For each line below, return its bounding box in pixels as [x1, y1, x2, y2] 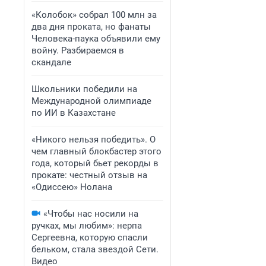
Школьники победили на [31, 84, 137, 94]
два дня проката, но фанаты [31, 21, 151, 32]
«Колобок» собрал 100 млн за [31, 9, 157, 20]
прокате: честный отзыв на [31, 170, 147, 180]
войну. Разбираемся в [31, 45, 124, 56]
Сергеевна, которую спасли [31, 232, 148, 243]
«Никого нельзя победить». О [31, 134, 156, 145]
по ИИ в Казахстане [31, 107, 116, 118]
